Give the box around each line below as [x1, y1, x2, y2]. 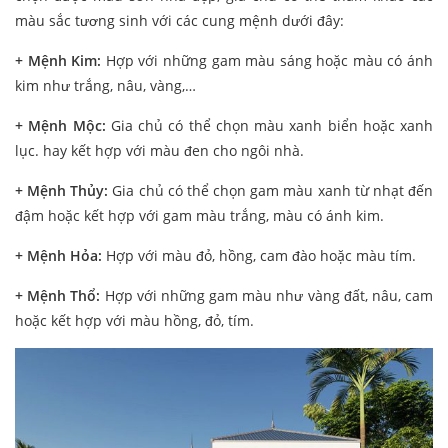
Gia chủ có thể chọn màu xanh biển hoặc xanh [105, 116, 433, 136]
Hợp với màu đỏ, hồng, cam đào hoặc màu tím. [102, 246, 416, 266]
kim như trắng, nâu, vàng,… [15, 76, 196, 96]
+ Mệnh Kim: [15, 51, 102, 71]
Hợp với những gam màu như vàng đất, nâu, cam [104, 286, 433, 306]
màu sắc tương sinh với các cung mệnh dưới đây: [15, 11, 344, 31]
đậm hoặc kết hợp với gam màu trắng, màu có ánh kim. [15, 206, 384, 226]
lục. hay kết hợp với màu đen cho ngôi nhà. [15, 141, 304, 161]
